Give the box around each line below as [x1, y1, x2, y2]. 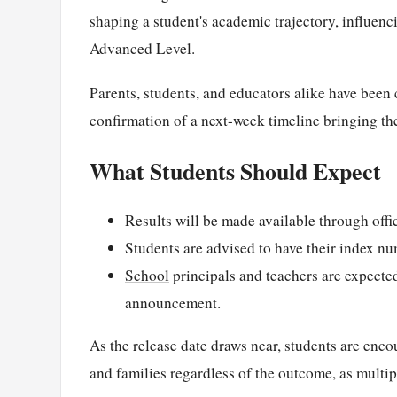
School [125, 265, 169, 286]
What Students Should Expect [90, 153, 381, 188]
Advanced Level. [90, 37, 195, 58]
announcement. [125, 292, 221, 314]
